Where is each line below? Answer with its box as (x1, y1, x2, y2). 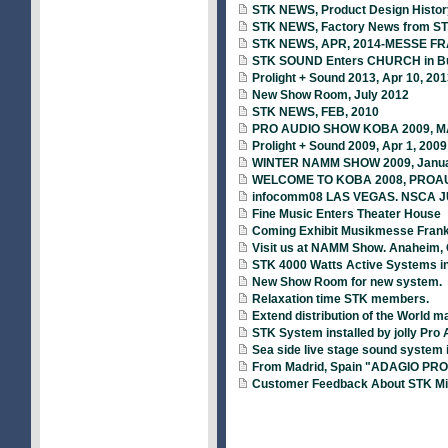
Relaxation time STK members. (249, 292, 429, 306)
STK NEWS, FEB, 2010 (249, 105, 379, 119)
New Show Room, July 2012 (249, 88, 409, 102)
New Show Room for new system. (249, 275, 442, 289)
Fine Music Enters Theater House (249, 207, 441, 221)
